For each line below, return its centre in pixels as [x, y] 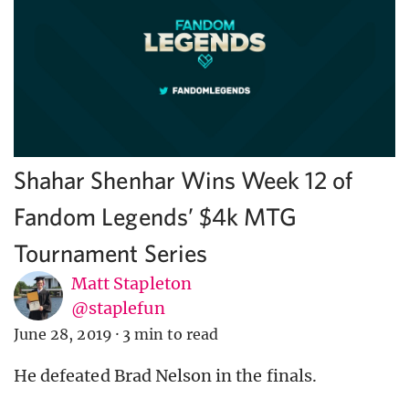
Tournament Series [110, 253]
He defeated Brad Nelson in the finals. [165, 376]
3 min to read [170, 335]
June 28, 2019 [63, 335]
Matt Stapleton [131, 284]
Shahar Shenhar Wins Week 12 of [184, 180]
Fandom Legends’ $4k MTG [156, 216]
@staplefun [118, 309]
